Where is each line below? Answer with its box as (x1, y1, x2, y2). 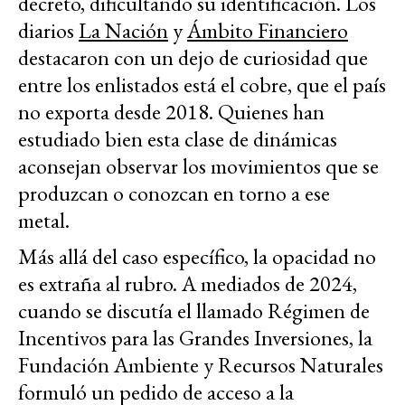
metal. (18, 205, 74, 234)
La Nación (79, 15, 168, 44)
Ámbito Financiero (187, 15, 348, 44)
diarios (18, 15, 79, 44)
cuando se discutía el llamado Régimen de (18, 296, 370, 325)
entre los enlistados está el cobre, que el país (18, 70, 386, 99)
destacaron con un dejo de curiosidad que (18, 42, 368, 71)
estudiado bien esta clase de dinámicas (18, 124, 337, 153)
